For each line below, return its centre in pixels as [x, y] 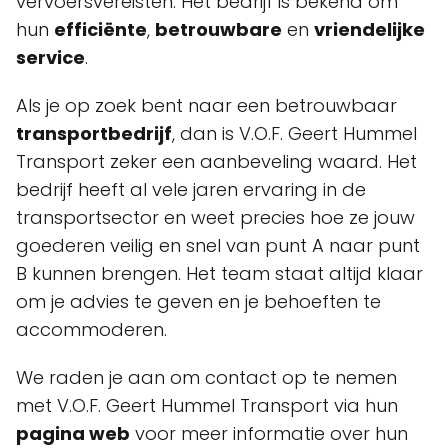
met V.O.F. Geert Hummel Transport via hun [207, 405]
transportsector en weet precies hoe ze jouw [215, 217]
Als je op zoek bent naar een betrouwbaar [206, 105]
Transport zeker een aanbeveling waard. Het [216, 161]
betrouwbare [218, 29]
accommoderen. [91, 329]
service [50, 57]
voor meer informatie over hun [269, 433]
